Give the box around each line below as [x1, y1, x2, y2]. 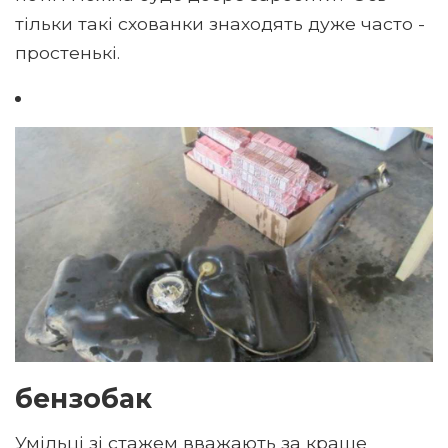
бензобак [15, 381, 152, 415]
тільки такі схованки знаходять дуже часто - [15, 12, 425, 34]
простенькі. [15, 41, 120, 63]
